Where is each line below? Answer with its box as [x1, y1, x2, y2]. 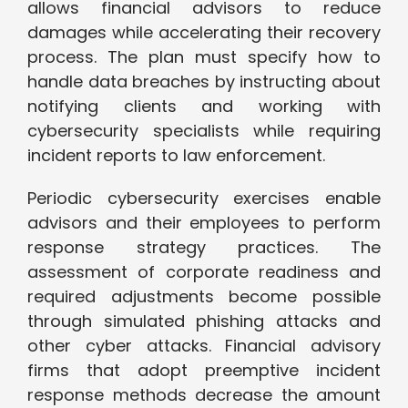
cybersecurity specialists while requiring [27, 119, 381, 143]
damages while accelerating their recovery [27, 21, 381, 45]
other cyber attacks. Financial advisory [27, 334, 381, 358]
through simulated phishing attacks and [27, 310, 381, 333]
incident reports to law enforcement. [27, 144, 325, 168]
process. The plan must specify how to [27, 46, 381, 69]
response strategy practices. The [27, 236, 381, 260]
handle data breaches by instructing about [27, 70, 381, 94]
